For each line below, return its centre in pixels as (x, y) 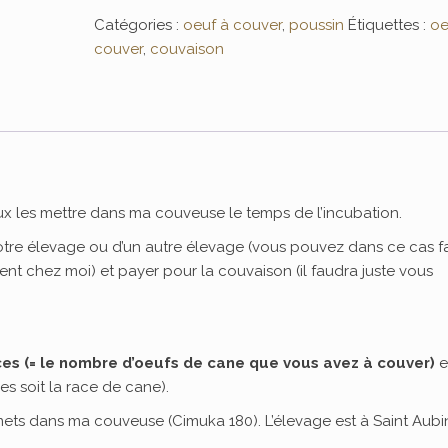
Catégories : (139, 25)
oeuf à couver (233, 25)
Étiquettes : (389, 25)
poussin (317, 25)
